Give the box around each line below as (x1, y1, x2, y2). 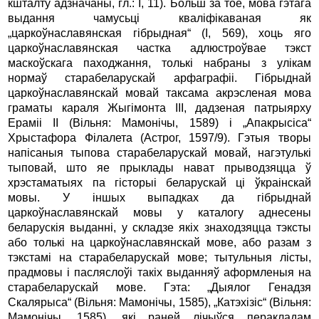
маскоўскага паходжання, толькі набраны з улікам (8, 56, 311, 69)
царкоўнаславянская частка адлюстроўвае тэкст (8, 41, 311, 54)
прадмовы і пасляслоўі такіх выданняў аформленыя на (8, 266, 311, 278)
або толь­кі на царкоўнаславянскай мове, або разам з (8, 236, 311, 249)
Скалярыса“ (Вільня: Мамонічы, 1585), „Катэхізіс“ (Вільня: (8, 296, 311, 308)
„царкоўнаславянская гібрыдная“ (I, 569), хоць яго (8, 26, 311, 39)
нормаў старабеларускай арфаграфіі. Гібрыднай (8, 71, 311, 84)
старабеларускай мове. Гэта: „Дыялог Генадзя (8, 281, 311, 293)
